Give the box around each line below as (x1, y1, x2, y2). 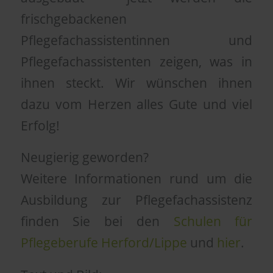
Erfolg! (20, 116, 60, 134)
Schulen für (173, 213, 253, 230)
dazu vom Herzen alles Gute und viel (20, 95, 253, 113)
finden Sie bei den (20, 213, 174, 230)
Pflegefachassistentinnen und (20, 31, 253, 49)
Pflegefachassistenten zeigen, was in (20, 52, 253, 70)
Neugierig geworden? (20, 149, 149, 166)
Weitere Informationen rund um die (20, 170, 253, 188)
